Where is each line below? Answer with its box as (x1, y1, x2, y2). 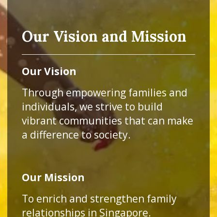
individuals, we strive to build (22, 100, 163, 113)
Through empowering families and (22, 86, 187, 99)
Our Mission (22, 170, 85, 184)
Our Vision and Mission (22, 27, 186, 46)
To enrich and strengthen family (22, 192, 177, 205)
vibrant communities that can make (22, 114, 193, 127)
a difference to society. (22, 128, 131, 141)
